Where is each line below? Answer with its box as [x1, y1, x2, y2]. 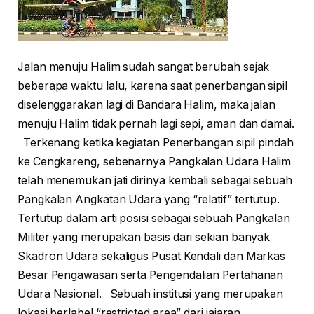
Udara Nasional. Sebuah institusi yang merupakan [18, 287, 284, 301]
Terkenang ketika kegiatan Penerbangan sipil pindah [18, 136, 294, 150]
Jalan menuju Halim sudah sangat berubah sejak [18, 60, 270, 74]
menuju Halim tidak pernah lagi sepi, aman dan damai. [18, 117, 294, 131]
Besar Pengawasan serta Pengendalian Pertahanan [18, 268, 284, 282]
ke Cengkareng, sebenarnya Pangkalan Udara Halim [18, 155, 292, 169]
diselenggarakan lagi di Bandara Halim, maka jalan [18, 98, 276, 112]
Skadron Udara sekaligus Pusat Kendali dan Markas [18, 250, 286, 264]
